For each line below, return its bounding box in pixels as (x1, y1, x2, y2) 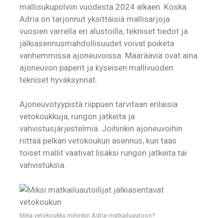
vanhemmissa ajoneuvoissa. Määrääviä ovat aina (19, 50, 198, 60)
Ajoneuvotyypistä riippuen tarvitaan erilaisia (19, 99, 178, 109)
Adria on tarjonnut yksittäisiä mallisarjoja (19, 14, 170, 24)
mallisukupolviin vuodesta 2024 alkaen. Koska (19, 1, 186, 12)
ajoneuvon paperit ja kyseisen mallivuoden (19, 62, 173, 73)
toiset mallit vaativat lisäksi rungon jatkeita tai (19, 148, 187, 158)
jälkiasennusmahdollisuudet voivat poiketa (19, 38, 174, 48)
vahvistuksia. (19, 160, 66, 170)
